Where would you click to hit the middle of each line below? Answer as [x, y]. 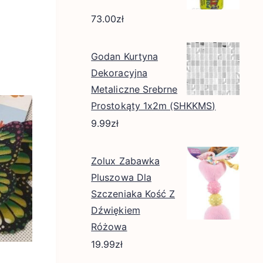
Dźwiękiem [116, 210]
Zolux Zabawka [125, 161]
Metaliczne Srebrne [134, 90]
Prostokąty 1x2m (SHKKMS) [154, 106]
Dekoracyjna [119, 73]
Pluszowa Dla [121, 178]
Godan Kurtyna [124, 57]
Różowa [109, 227]
